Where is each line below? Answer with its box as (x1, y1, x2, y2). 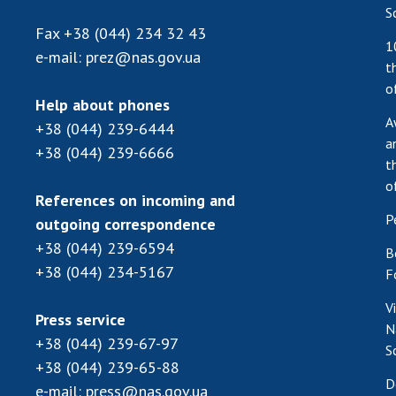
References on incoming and (35, 189, 235, 210)
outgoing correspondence (35, 213, 216, 234)
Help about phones (35, 94, 170, 115)
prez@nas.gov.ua (86, 46, 201, 67)
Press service (35, 308, 126, 330)
